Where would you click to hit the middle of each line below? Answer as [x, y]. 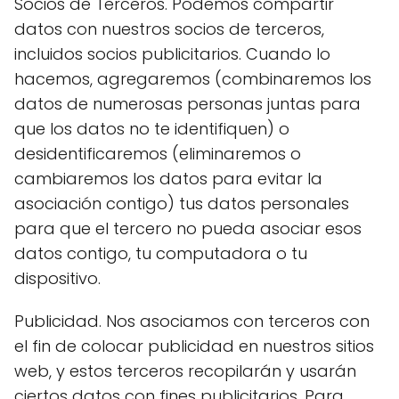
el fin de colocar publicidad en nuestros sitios [194, 346]
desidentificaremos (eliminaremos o [158, 154]
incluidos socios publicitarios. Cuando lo [172, 54]
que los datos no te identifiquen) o [152, 129]
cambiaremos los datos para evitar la [168, 179]
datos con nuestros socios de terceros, [169, 29]
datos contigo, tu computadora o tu [161, 253]
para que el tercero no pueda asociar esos [188, 228]
